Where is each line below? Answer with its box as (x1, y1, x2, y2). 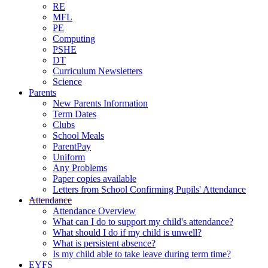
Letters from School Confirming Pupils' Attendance (53, 184, 246, 194)
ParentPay (53, 141, 91, 151)
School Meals (53, 130, 104, 141)
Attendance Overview (53, 205, 136, 216)
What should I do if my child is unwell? (53, 227, 202, 237)
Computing (53, 33, 95, 44)
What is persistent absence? (53, 237, 156, 248)
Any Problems (53, 162, 107, 173)
